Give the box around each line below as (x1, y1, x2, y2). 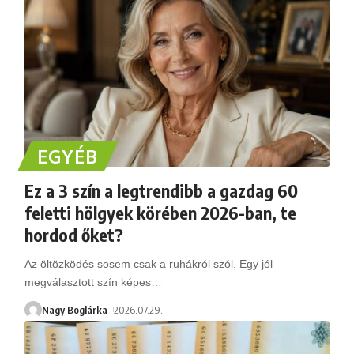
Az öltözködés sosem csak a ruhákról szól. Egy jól (24, 257, 273, 270)
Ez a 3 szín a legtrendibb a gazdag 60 (24, 179, 298, 201)
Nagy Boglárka (41, 303, 107, 316)
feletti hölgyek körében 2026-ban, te (24, 201, 296, 224)
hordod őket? (24, 223, 123, 246)
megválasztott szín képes (24, 275, 151, 288)
